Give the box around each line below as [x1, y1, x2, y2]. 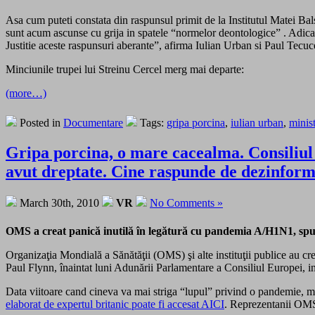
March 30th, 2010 [17, 196, 102, 209]
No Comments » [150, 196, 223, 209]
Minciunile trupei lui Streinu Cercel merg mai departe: [6, 63, 244, 75]
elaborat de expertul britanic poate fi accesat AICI [6, 297, 224, 310]
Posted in [17, 116, 63, 129]
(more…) [6, 86, 46, 99]
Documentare [63, 116, 123, 129]
